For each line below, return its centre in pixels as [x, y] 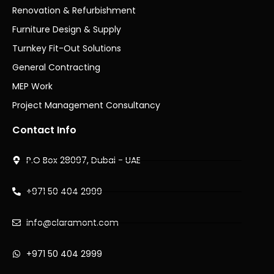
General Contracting [56, 67]
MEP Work [32, 86]
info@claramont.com [72, 222]
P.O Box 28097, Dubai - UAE [83, 160]
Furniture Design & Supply [67, 29]
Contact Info [44, 130]
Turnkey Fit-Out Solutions [67, 48]
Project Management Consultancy [86, 105]
